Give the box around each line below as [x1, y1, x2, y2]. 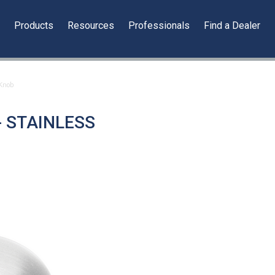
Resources [68, 20, 115, 31]
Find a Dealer [204, 20, 261, 31]
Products [14, 20, 54, 31]
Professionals [128, 20, 190, 31]
